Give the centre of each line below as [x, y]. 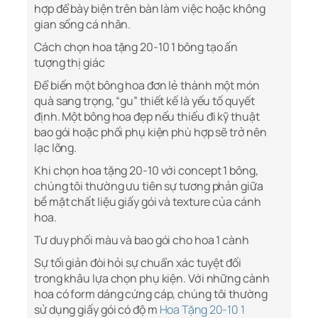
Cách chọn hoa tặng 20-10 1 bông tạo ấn [136, 47]
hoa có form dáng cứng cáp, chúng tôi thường [151, 294]
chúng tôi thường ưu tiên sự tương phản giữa [149, 186]
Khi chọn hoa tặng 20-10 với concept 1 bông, [146, 171]
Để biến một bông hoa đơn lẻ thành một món [147, 86]
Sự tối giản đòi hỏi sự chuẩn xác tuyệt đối [138, 263]
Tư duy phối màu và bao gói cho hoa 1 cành [142, 240]
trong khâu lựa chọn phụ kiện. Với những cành [152, 279]
